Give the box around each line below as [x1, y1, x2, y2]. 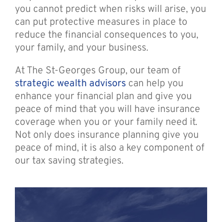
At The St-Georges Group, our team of [14, 64, 181, 77]
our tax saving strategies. [14, 154, 123, 167]
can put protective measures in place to [14, 15, 187, 29]
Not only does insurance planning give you [14, 128, 199, 142]
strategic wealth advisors [14, 77, 126, 90]
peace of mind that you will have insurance [14, 103, 200, 116]
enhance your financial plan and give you [14, 90, 192, 103]
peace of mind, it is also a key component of [14, 141, 205, 155]
